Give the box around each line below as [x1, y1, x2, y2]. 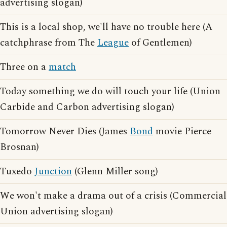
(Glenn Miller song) [72, 164, 158, 179]
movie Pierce [153, 124, 211, 139]
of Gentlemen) [129, 35, 192, 50]
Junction [34, 164, 72, 179]
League [97, 35, 129, 50]
